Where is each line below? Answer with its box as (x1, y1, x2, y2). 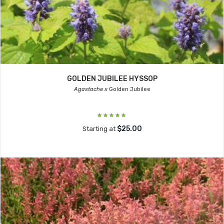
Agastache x (73, 86, 107, 92)
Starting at (82, 125, 117, 132)
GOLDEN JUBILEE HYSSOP (66, 74, 157, 83)
